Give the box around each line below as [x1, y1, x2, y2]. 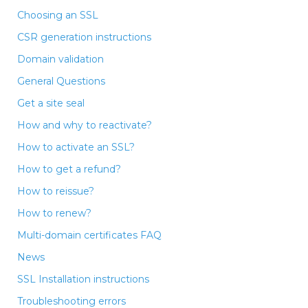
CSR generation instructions [17, 30, 151, 43]
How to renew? [17, 206, 91, 219]
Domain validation [17, 52, 104, 65]
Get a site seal [17, 96, 85, 109]
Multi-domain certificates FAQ [17, 228, 162, 241]
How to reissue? [17, 184, 94, 197]
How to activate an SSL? [17, 140, 135, 153]
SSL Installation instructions [17, 272, 149, 285]
